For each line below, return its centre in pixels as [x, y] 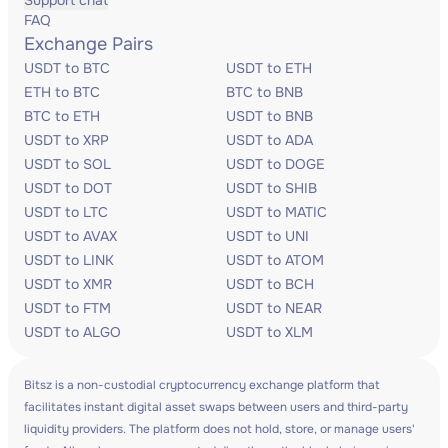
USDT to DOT [68, 188]
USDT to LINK [69, 260]
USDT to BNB [269, 116]
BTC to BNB [264, 92]
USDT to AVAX [70, 236]
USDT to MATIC [276, 212]
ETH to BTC [62, 92]
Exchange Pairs [88, 44]
